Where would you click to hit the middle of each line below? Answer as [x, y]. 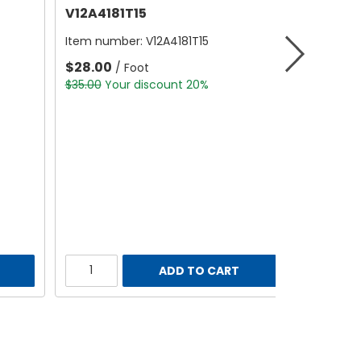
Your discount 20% [156, 85]
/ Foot [132, 68]
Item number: [105, 41]
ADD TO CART [199, 270]
